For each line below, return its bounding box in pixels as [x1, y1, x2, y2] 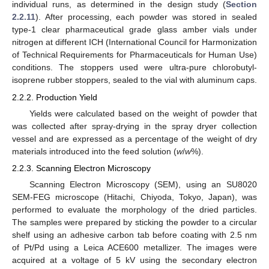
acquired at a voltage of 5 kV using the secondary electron [12, 255, 257, 265]
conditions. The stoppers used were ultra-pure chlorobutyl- [12, 62, 257, 73]
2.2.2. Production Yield [12, 92, 97, 102]
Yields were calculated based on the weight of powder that [29, 108, 257, 118]
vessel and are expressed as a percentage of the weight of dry [12, 133, 257, 144]
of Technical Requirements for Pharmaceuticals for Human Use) [12, 50, 257, 60]
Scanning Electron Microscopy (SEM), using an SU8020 [29, 180, 257, 190]
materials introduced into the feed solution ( [12, 146, 177, 156]
